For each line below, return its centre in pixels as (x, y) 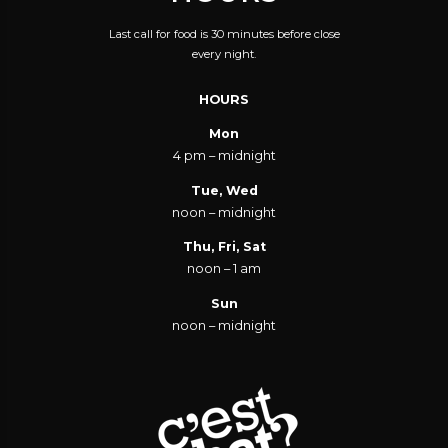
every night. (224, 53)
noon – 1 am (224, 269)
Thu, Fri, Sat (224, 247)
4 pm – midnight (224, 156)
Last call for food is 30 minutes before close (224, 33)
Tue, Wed (224, 190)
